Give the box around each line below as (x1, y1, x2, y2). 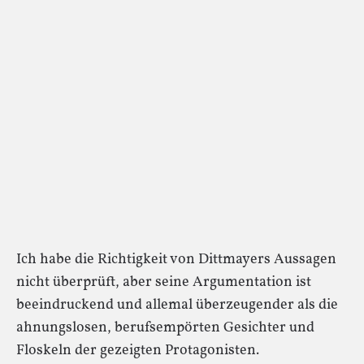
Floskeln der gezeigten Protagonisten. (16, 340, 259, 361)
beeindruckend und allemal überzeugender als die (16, 295, 338, 315)
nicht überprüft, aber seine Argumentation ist (16, 272, 311, 292)
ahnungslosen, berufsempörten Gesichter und (16, 318, 314, 338)
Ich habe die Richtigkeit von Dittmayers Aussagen (16, 249, 336, 270)
